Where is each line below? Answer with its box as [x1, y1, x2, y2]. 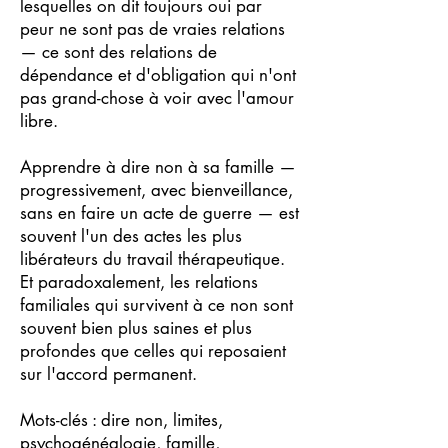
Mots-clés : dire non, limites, [20, 409, 223, 431]
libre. [20, 110, 58, 132]
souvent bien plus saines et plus [20, 317, 252, 339]
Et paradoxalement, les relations [20, 271, 258, 293]
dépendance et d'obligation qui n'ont [20, 64, 296, 86]
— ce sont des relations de [20, 41, 217, 63]
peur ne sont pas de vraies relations [20, 18, 285, 40]
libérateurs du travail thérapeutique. [20, 248, 285, 270]
